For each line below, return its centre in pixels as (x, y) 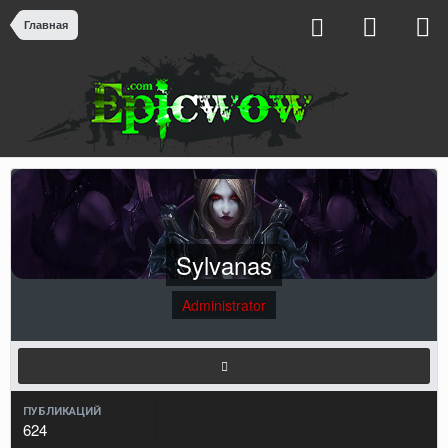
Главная (46, 24)
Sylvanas (224, 264)
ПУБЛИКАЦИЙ (62, 411)
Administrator (224, 305)
